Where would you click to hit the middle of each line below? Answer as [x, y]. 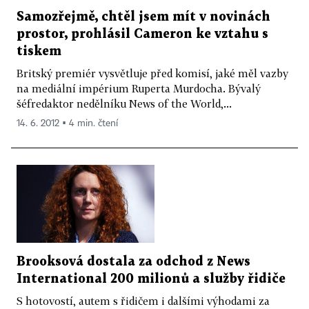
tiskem [39, 52]
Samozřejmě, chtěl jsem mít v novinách [143, 17]
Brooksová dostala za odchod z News [133, 262]
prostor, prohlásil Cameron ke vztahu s [142, 34]
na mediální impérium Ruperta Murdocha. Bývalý [139, 89]
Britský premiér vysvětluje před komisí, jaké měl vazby [152, 73]
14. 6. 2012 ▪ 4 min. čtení [67, 124]
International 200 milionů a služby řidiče [151, 279]
